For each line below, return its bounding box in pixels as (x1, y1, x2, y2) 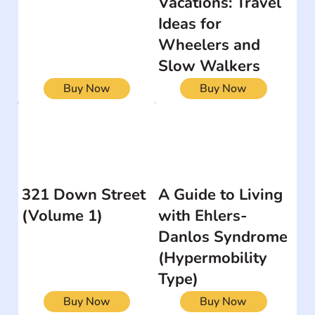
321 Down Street (22, 184, 146, 205)
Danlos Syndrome (158, 226, 288, 247)
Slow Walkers (158, 55, 261, 77)
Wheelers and (158, 34, 261, 56)
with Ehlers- (158, 205, 248, 226)
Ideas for (158, 13, 222, 34)
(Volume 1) (22, 205, 103, 226)
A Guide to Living (158, 184, 283, 205)
